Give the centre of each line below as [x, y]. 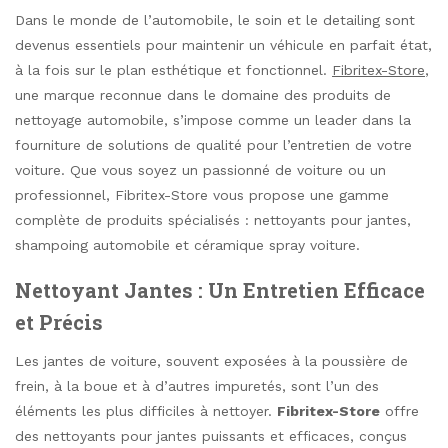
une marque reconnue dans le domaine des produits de [203, 95]
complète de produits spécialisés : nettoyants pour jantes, [213, 220]
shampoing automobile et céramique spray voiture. [187, 245]
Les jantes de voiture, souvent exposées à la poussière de [211, 361]
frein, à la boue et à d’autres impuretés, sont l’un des [197, 386]
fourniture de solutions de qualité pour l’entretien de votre [213, 145]
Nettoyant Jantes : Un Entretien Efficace [220, 290]
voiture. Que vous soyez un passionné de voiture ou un [200, 170]
